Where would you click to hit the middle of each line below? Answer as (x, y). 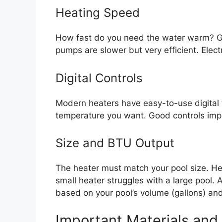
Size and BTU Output (115, 143)
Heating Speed (98, 13)
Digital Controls (99, 78)
